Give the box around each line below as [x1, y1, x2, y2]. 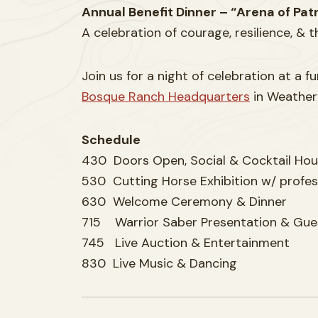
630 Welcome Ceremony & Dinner [82, 192, 287, 210]
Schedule [82, 131, 141, 148]
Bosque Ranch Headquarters [82, 87, 250, 105]
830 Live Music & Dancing [82, 254, 237, 272]
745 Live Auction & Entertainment [82, 234, 290, 251]
